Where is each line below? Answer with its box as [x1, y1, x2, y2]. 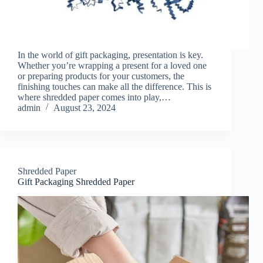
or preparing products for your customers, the [18, 70, 184, 81]
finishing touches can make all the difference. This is [18, 81, 211, 92]
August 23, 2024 [53, 102, 116, 113]
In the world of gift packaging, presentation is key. [18, 49, 203, 60]
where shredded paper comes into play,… [18, 92, 171, 102]
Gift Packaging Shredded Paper [18, 176, 134, 187]
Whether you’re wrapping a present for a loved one [18, 60, 207, 70]
